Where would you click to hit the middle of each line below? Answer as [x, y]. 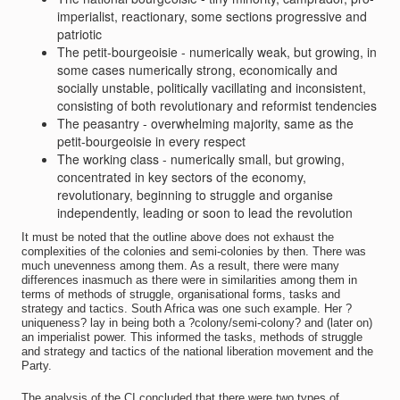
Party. [36, 366]
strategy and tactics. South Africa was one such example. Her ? [186, 308]
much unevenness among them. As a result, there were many [180, 266]
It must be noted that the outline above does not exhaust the [177, 237]
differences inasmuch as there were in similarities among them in [189, 280]
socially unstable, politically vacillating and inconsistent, [211, 87]
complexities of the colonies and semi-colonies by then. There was [193, 251]
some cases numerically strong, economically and [197, 70]
